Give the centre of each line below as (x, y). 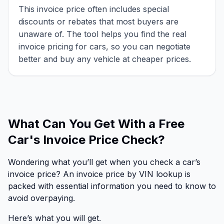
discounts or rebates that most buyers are (98, 22)
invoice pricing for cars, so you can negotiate (104, 47)
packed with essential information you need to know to (112, 186)
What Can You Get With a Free (96, 124)
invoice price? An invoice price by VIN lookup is (99, 174)
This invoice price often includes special (94, 9)
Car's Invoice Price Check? (86, 140)
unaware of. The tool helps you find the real (102, 34)
